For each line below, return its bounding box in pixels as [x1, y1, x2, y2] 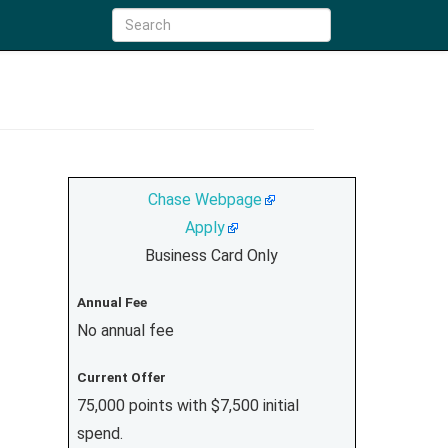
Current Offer [76, 369, 166, 386]
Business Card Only [145, 245, 278, 265]
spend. [76, 424, 123, 444]
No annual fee [76, 320, 174, 340]
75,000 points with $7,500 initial [76, 396, 299, 416]
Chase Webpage [148, 189, 262, 209]
